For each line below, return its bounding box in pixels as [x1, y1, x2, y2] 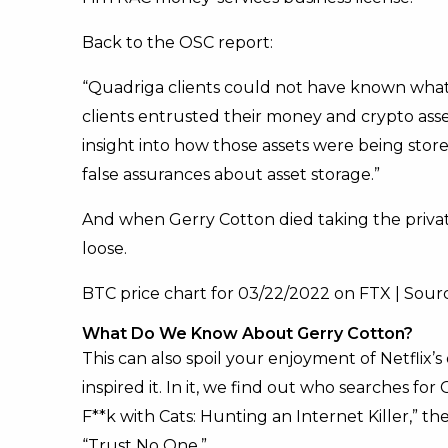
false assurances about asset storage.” [82, 165, 380, 185]
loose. [82, 239, 127, 259]
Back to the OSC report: [82, 33, 273, 53]
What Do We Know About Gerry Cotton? [82, 324, 413, 344]
